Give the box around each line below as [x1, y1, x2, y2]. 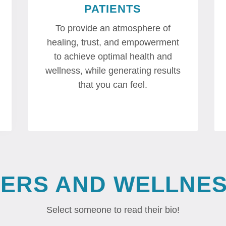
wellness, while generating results [45, 66, 181, 76]
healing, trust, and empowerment [46, 37, 179, 48]
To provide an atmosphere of [55, 23, 171, 34]
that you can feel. [78, 80, 148, 90]
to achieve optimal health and [53, 51, 172, 62]
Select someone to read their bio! [46, 205, 180, 215]
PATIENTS [84, 3, 142, 16]
